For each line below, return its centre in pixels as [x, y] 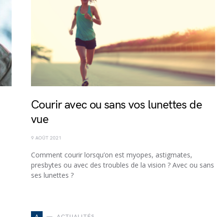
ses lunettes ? [52, 175]
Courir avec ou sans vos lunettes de [116, 105]
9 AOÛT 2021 [46, 138]
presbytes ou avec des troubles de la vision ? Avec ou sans [123, 165]
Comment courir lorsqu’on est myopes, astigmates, [112, 155]
